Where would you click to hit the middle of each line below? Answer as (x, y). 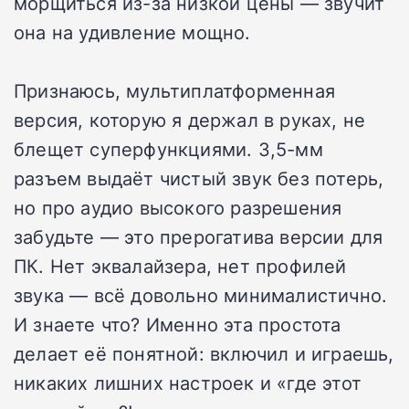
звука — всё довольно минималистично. (201, 294)
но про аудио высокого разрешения (178, 207)
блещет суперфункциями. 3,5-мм (168, 148)
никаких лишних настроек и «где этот (188, 382)
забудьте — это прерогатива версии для (199, 236)
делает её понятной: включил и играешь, (204, 353)
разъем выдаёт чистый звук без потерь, (199, 178)
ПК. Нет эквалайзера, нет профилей (180, 265)
